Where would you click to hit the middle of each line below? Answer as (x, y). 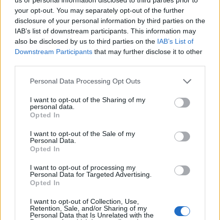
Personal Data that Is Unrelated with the (92, 215)
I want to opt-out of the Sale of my (82, 133)
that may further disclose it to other (147, 51)
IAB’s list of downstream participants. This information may (105, 31)
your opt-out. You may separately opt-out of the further (99, 10)
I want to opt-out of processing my (83, 167)
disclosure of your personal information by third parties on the (110, 20)
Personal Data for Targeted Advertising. (91, 174)
